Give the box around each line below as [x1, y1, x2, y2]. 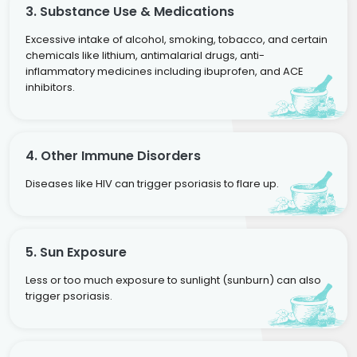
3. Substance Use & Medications [25, 2, 234, 21]
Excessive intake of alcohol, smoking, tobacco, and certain [25, 31, 328, 47]
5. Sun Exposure [25, 242, 127, 261]
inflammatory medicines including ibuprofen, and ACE [25, 63, 304, 79]
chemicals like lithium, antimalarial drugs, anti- [25, 47, 265, 63]
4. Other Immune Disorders [25, 146, 201, 165]
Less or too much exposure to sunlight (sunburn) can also [25, 272, 321, 288]
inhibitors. [25, 79, 75, 95]
